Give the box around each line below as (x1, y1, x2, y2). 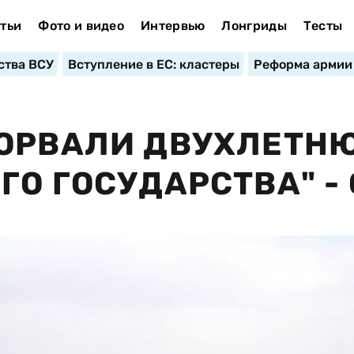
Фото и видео (38, 18, 125, 33)
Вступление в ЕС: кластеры (67, 57, 239, 72)
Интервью (140, 18, 205, 33)
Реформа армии (253, 57, 352, 72)
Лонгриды (221, 18, 287, 33)
